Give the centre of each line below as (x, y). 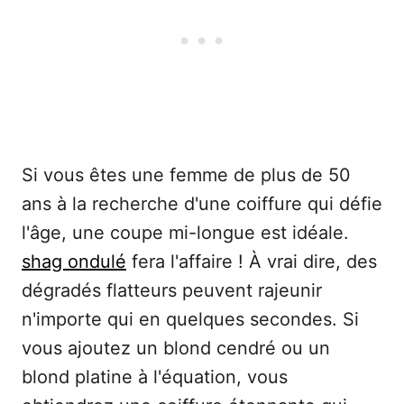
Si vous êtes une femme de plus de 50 (186, 175)
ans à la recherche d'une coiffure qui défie (202, 204)
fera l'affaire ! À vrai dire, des (252, 262)
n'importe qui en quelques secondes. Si (190, 320)
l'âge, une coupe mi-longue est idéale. (185, 233)
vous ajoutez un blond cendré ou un (176, 349)
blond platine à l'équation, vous (155, 377)
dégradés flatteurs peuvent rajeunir (172, 291)
